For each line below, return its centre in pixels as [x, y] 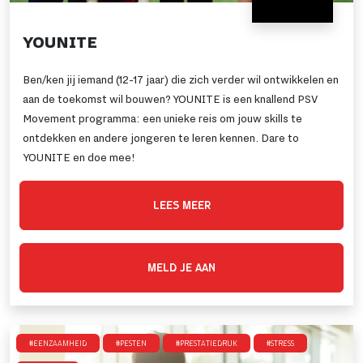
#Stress [280, 343]
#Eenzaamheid [58, 343]
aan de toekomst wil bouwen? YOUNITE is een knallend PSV [170, 100]
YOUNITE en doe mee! [79, 158]
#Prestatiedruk [207, 343]
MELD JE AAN [181, 267]
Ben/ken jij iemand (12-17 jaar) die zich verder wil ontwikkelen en [181, 80]
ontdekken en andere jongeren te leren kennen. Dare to [161, 139]
